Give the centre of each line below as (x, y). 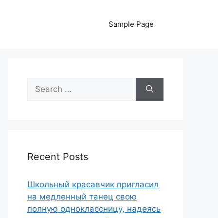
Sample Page (131, 24)
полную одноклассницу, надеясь (94, 209)
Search (40, 83)
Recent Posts (58, 157)
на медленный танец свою (82, 197)
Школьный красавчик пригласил (93, 184)
